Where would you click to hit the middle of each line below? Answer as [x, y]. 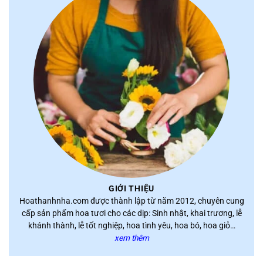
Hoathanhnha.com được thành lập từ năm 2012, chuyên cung [131, 200]
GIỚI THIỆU [131, 189]
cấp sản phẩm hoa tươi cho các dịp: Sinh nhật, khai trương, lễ [131, 213]
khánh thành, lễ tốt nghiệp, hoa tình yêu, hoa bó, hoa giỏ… [131, 225]
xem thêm [131, 237]
